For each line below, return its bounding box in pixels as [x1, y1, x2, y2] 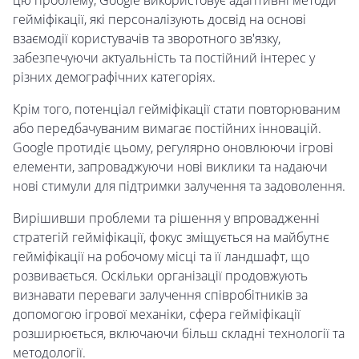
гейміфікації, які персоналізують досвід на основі [13, 10, 306, 29]
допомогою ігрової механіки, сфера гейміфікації [13, 305, 301, 324]
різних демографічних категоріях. [13, 68, 216, 87]
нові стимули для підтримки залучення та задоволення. [13, 177, 345, 196]
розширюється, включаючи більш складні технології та [13, 325, 345, 343]
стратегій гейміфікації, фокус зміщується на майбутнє [13, 228, 329, 247]
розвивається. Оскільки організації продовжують [13, 267, 308, 285]
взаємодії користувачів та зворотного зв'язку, [13, 30, 280, 48]
